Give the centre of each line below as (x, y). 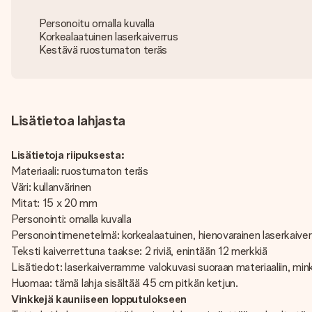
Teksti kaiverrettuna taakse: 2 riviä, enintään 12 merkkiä (139, 251)
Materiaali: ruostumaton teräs (80, 171)
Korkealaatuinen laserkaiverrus (109, 37)
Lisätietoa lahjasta (68, 120)
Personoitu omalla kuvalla (97, 23)
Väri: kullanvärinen (51, 187)
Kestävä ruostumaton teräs (103, 50)
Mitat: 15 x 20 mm (54, 203)
